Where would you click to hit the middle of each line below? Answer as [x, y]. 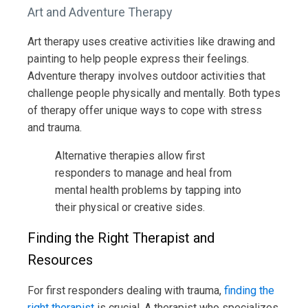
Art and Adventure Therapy [100, 12]
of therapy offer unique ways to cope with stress [145, 110]
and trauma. [55, 127]
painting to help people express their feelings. [138, 58]
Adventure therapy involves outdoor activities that [146, 76]
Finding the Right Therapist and [121, 238]
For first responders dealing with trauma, [126, 290]
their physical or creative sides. [130, 207]
